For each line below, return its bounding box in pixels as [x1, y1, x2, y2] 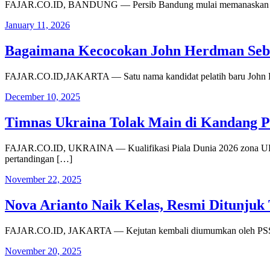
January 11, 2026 [5, 20, 70, 31]
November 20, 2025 [5, 245, 81, 256]
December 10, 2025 [5, 92, 80, 102]
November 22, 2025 [5, 174, 81, 185]
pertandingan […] [5, 154, 72, 165]
